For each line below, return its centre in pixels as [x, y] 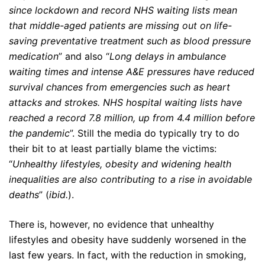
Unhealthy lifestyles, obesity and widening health [122, 164]
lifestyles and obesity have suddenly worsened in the [127, 240]
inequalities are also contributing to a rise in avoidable [130, 180]
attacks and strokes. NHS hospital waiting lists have [125, 103]
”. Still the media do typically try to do [155, 133]
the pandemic [39, 133]
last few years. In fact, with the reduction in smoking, [127, 255]
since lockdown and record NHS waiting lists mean [123, 10]
